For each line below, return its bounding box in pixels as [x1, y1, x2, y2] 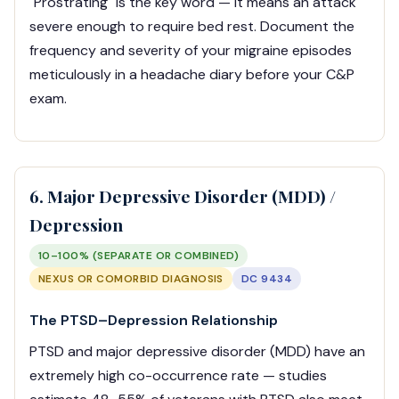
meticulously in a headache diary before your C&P [29, 65, 354, 85]
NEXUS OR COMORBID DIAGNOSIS [38, 272, 224, 287]
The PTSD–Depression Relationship [29, 311, 278, 330]
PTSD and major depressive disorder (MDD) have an [29, 342, 365, 362]
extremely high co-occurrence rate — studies [29, 366, 327, 386]
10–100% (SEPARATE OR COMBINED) [38, 248, 240, 264]
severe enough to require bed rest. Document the [29, 17, 354, 37]
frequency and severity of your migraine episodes [29, 41, 352, 61]
